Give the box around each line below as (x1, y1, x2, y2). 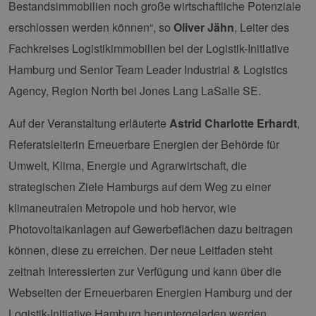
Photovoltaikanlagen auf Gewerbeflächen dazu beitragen (8, 221, 293, 238)
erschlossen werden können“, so (8, 19, 174, 36)
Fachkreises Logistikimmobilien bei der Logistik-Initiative (8, 40, 289, 57)
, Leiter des (234, 19, 289, 36)
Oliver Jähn (174, 19, 234, 36)
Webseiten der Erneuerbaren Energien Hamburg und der (8, 284, 292, 301)
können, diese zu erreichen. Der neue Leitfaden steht (8, 242, 272, 259)
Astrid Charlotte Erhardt (169, 115, 297, 132)
